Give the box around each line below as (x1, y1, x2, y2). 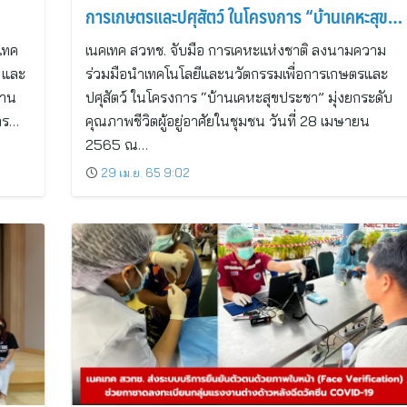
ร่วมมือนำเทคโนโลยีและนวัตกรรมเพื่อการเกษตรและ (84, 65, 388, 83)
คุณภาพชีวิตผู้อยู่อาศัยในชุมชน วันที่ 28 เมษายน (84, 112, 370, 130)
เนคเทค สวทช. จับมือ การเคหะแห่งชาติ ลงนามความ (84, 41, 386, 59)
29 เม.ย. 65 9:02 (100, 165, 190, 180)
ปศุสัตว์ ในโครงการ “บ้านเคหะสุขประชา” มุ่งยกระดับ (84, 88, 392, 106)
